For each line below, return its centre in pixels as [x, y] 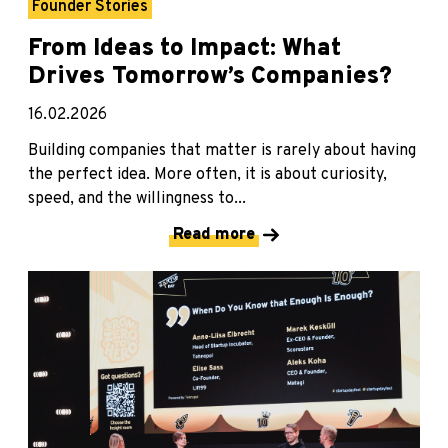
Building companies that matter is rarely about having [222, 150]
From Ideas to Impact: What [184, 48]
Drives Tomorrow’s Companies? [210, 76]
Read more [214, 234]
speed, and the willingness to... [137, 198]
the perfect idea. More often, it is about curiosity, [207, 174]
